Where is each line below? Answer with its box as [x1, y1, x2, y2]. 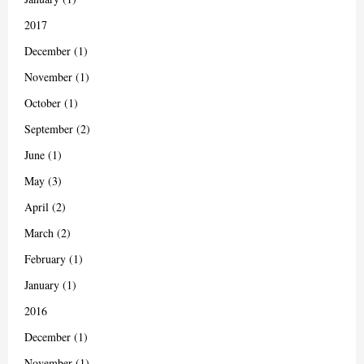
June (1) [24, 147, 62, 162]
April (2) [24, 199, 66, 214]
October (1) [24, 95, 78, 110]
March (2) [24, 225, 71, 240]
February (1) [24, 251, 83, 266]
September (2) [24, 121, 90, 136]
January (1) [24, 277, 76, 292]
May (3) [24, 173, 62, 188]
